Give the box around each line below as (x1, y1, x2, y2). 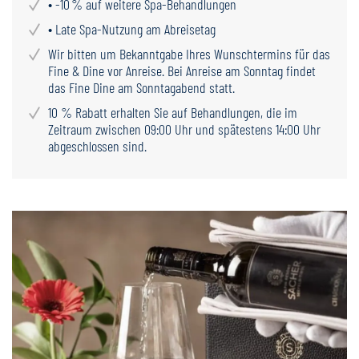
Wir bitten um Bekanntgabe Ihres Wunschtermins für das (48, 45, 330, 63)
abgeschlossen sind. (48, 137, 147, 155)
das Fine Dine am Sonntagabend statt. (48, 79, 235, 96)
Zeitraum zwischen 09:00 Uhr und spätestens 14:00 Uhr (48, 120, 321, 138)
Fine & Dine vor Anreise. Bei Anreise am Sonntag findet (48, 62, 316, 79)
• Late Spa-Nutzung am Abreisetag (48, 20, 216, 38)
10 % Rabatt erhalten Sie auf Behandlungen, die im (48, 103, 297, 121)
